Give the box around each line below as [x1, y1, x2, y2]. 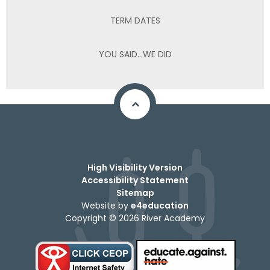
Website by [81, 199, 131, 212]
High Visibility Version [87, 162, 183, 174]
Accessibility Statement [81, 174, 189, 186]
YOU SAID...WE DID [98, 48, 172, 60]
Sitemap [116, 187, 154, 199]
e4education [131, 199, 189, 212]
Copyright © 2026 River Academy [65, 212, 205, 224]
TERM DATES [110, 14, 160, 27]
